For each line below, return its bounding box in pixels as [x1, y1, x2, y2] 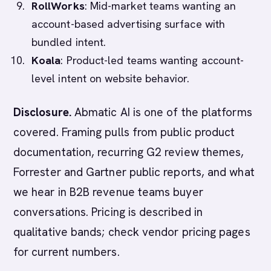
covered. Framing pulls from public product [13, 125, 235, 140]
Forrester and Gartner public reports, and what [13, 165, 255, 180]
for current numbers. [13, 244, 120, 260]
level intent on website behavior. [31, 71, 189, 85]
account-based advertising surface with [31, 17, 226, 31]
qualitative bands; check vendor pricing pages [13, 224, 250, 240]
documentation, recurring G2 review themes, [13, 145, 244, 160]
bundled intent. [31, 35, 106, 49]
